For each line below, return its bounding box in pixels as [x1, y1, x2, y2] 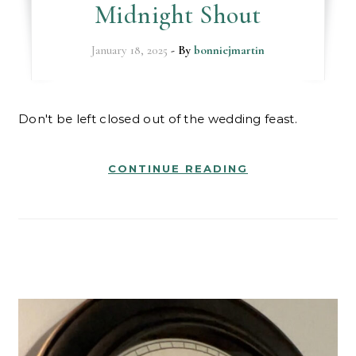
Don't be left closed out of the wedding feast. [29, 110, 297, 126]
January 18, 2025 [91, 42, 168, 57]
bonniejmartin [193, 42, 265, 57]
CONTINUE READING [108, 161, 248, 175]
